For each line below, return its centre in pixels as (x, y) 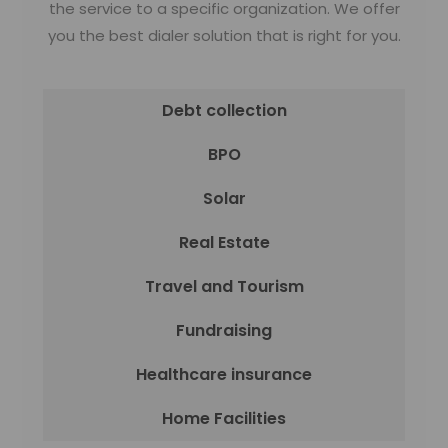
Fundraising (224, 331)
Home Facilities (224, 419)
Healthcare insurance (224, 375)
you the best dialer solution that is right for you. (224, 36)
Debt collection (224, 111)
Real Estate (224, 243)
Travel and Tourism (224, 287)
